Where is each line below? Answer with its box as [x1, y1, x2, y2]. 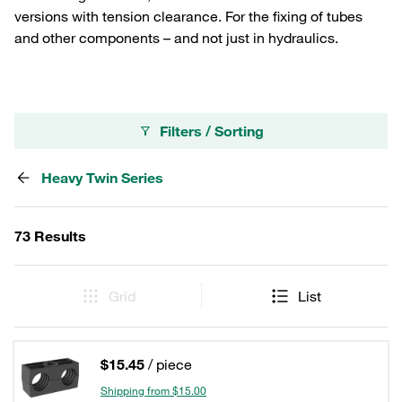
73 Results [14, 227, 86, 245]
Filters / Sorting [160, 122, 264, 140]
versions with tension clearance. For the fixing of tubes [14, 7, 363, 25]
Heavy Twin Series [41, 169, 163, 187]
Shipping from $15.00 [100, 383, 206, 398]
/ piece [148, 355, 192, 373]
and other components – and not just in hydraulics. [14, 29, 338, 47]
